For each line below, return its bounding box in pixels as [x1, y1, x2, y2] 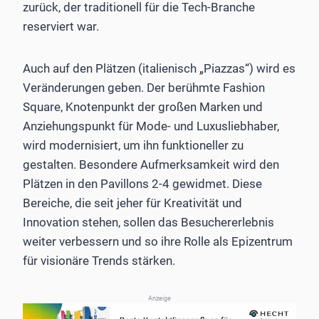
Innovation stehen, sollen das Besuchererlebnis [23, 215, 274, 230]
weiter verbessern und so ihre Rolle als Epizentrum [23, 234, 293, 249]
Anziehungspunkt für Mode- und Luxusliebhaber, [23, 119, 279, 134]
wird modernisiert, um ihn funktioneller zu [23, 138, 244, 153]
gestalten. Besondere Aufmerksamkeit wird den [23, 157, 279, 172]
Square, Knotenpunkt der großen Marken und [23, 100, 263, 115]
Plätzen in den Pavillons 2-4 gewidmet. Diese [23, 177, 262, 192]
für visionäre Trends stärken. [23, 253, 175, 268]
